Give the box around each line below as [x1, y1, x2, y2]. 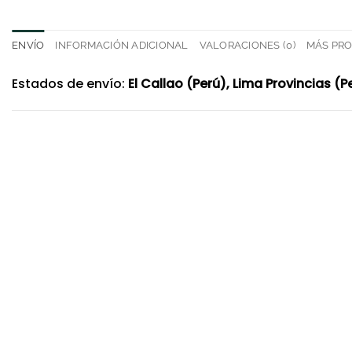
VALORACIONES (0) [199, 39, 295, 52]
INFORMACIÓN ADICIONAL [55, 39, 189, 52]
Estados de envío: [12, 75, 128, 93]
